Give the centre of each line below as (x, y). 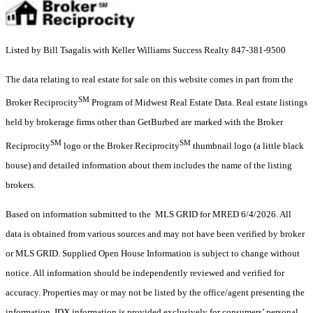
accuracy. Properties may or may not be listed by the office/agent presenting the (155, 292)
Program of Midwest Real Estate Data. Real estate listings (198, 103)
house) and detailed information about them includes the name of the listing (149, 165)
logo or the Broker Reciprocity (121, 145)
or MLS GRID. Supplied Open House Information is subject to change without (153, 253)
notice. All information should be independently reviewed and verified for (145, 272)
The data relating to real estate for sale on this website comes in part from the (150, 79)
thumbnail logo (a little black (247, 145)
